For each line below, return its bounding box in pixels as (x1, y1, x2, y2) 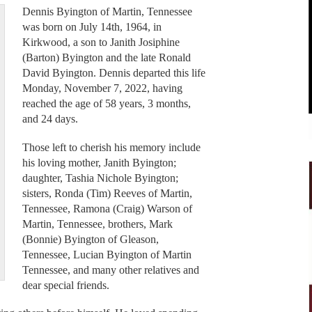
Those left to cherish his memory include (22, 141, 201, 153)
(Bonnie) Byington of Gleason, (22, 233, 159, 245)
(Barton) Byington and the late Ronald (22, 52, 191, 64)
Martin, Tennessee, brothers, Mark (22, 217, 173, 230)
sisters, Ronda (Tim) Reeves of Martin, (22, 187, 192, 199)
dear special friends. (22, 279, 109, 291)
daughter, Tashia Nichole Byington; (22, 171, 178, 184)
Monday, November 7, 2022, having (22, 82, 182, 95)
